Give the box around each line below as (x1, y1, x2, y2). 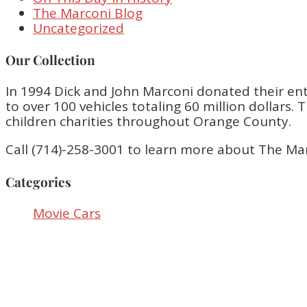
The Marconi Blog (33, 3, 143, 22)
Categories (5, 172, 71, 191)
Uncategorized (33, 19, 124, 37)
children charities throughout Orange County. (5, 112, 291, 131)
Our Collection (5, 51, 95, 69)
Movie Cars (33, 204, 101, 222)
